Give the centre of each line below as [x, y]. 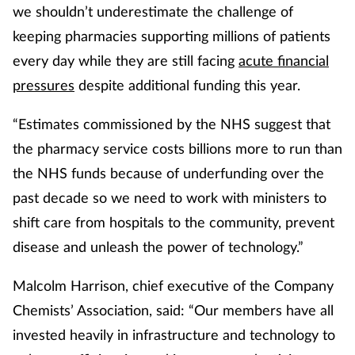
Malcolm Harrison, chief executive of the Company [173, 285]
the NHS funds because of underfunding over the [168, 172]
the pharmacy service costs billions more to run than [177, 148]
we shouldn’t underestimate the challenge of [153, 11]
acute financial [284, 60]
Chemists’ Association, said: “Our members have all [173, 309]
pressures [44, 84]
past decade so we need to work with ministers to [170, 197]
